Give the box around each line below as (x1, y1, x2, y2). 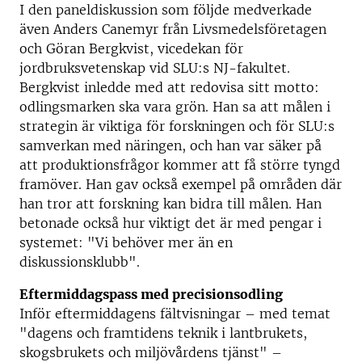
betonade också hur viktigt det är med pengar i (19, 215, 322, 231)
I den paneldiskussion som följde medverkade (19, 2, 312, 18)
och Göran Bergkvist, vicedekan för (19, 40, 243, 57)
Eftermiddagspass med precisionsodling (19, 286, 283, 302)
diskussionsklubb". (19, 254, 140, 270)
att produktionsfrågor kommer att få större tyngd (19, 157, 340, 173)
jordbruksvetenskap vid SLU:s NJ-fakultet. (19, 60, 290, 76)
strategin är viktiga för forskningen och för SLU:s (19, 118, 335, 134)
